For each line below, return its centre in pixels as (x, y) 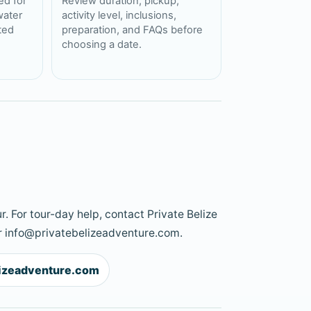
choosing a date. (101, 45)
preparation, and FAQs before (132, 30)
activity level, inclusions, (119, 16)
